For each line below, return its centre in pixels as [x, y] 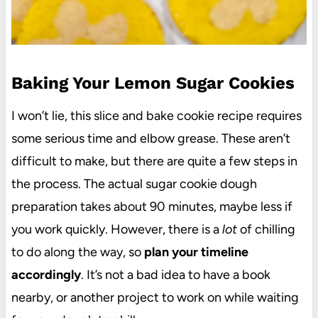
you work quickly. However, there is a [116, 229]
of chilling [266, 229]
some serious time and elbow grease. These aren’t [150, 138]
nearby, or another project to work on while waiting [155, 297]
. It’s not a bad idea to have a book [175, 274]
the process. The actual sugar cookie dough [134, 183]
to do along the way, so [77, 252]
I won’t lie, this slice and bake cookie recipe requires [156, 115]
